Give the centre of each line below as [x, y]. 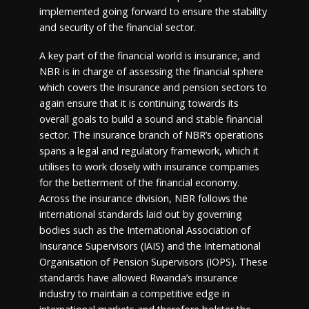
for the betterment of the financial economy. [139, 183]
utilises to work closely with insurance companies [149, 167]
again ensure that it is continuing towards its [139, 103]
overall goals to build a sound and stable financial [151, 119]
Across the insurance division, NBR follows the [143, 199]
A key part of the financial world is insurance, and [149, 56]
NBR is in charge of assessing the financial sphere [151, 72]
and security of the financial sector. [117, 28]
